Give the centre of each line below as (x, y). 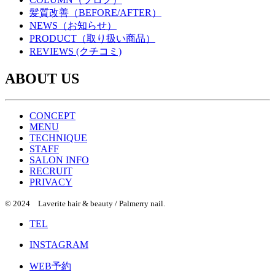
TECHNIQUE (58, 138)
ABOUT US (42, 79)
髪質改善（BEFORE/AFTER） (95, 13)
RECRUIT (51, 171)
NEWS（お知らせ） (73, 26)
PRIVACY (51, 182)
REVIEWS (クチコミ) (76, 52)
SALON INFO (59, 160)
